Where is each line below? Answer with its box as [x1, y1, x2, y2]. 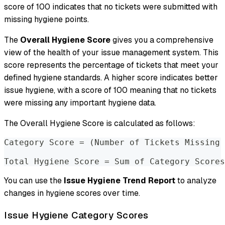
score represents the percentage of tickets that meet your [4, 60, 218, 71]
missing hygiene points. [4, 14, 89, 25]
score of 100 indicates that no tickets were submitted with [4, 2, 217, 13]
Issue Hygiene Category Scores [4, 208, 149, 221]
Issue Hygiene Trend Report [64, 175, 175, 186]
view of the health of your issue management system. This [4, 47, 218, 58]
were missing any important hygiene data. [4, 97, 156, 108]
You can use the [4, 175, 64, 186]
